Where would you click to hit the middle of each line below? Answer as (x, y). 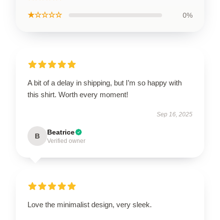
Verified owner (66, 141)
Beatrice (61, 132)
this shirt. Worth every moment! (78, 95)
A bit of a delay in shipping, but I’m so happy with (105, 83)
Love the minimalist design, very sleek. (90, 205)
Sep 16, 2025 (175, 114)
